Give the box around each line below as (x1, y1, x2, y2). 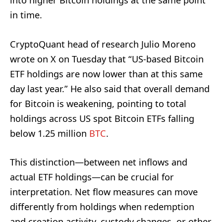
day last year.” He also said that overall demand (10, 82, 210, 95)
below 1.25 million (10, 127, 89, 139)
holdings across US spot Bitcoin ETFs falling (10, 112, 194, 124)
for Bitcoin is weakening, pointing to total (10, 97, 186, 110)
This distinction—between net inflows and (10, 156, 187, 168)
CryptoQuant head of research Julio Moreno (10, 38, 196, 50)
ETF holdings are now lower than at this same (10, 67, 203, 80)
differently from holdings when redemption (10, 200, 194, 213)
